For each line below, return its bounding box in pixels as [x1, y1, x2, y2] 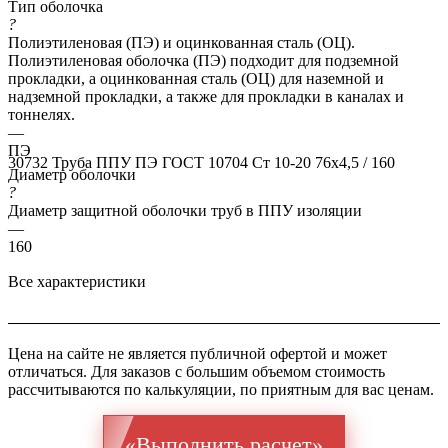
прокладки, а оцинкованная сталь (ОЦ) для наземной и [8, 69, 384, 87]
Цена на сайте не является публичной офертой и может [8, 344, 387, 362]
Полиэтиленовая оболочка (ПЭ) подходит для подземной [8, 51, 399, 69]
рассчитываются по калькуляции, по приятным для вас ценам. [8, 380, 434, 398]
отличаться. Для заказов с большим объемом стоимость [8, 362, 385, 380]
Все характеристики [8, 272, 146, 290]
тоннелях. [8, 105, 75, 123]
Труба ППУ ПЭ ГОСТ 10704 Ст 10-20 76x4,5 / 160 [52, 153, 395, 171]
